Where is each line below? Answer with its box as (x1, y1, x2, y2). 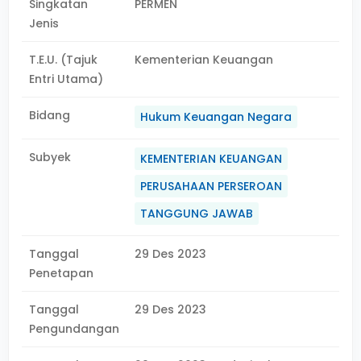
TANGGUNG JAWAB (140, 205, 254, 222)
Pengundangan (29, 321, 119, 337)
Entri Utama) (29, 71, 103, 87)
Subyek (29, 149, 71, 165)
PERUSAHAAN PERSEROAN (140, 178, 283, 194)
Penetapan (29, 265, 93, 281)
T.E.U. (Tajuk (29, 52, 98, 68)
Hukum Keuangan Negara (140, 109, 293, 125)
